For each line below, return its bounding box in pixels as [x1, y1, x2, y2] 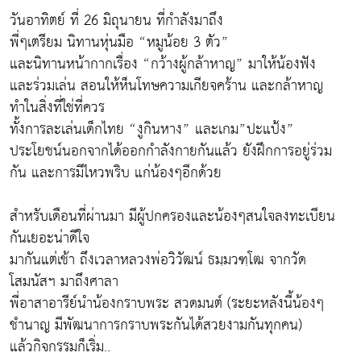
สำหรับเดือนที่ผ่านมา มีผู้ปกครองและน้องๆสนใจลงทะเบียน [10, 203, 335, 230]
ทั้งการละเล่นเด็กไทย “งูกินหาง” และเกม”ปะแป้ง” [10, 116, 294, 143]
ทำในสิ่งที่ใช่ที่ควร [10, 94, 105, 121]
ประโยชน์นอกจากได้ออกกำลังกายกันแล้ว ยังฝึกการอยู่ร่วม [10, 138, 332, 164]
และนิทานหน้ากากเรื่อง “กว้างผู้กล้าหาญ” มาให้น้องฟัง [10, 51, 316, 77]
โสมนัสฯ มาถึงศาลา [10, 268, 118, 295]
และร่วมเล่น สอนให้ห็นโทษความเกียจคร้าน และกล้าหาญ [10, 73, 323, 99]
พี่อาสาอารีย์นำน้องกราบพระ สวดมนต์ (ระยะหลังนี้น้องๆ [10, 290, 324, 317]
